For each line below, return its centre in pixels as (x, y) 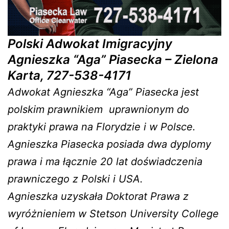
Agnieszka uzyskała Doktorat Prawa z (98, 197)
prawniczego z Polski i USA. (75, 179)
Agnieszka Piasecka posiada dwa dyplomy (109, 144)
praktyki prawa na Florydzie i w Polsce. (102, 127)
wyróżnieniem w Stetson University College (113, 214)
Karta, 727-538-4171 (70, 76)
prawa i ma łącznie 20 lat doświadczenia (105, 162)
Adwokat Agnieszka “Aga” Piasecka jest (103, 92)
